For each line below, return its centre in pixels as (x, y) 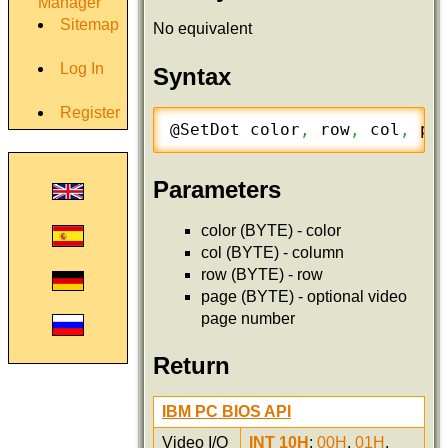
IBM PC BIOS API (226, 411)
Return (191, 365)
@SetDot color (275, 130)
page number (248, 318)
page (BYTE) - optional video (304, 296)
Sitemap (89, 24)
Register (90, 112)
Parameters (217, 189)
